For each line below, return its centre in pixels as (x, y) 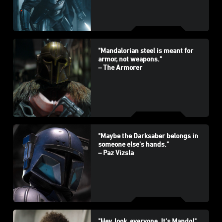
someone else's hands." (133, 144)
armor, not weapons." (130, 58)
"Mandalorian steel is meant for (145, 50)
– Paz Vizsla (116, 152)
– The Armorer (120, 67)
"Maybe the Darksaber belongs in (148, 135)
